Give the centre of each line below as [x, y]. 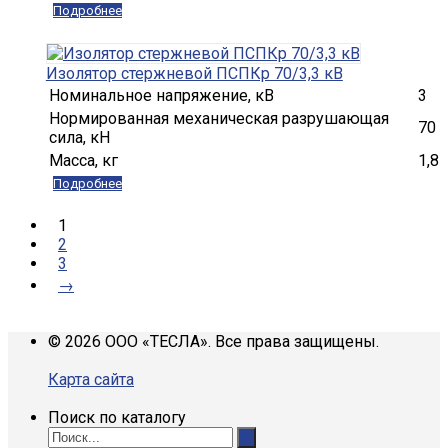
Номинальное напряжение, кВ [161, 95]
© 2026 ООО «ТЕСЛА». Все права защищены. [213, 341]
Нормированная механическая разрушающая [218, 118]
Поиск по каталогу [117, 417]
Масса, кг [83, 160]
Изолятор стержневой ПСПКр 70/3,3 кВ [194, 73]
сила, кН [79, 137]
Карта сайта [91, 379]
